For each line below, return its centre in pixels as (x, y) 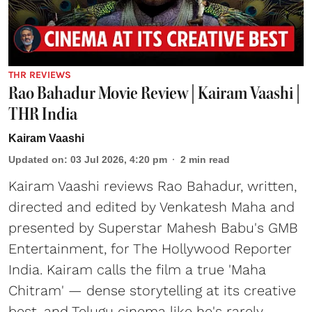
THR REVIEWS (40, 75)
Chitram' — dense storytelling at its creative (152, 291)
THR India (43, 114)
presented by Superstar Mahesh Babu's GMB (153, 228)
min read (209, 160)
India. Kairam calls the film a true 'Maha (137, 270)
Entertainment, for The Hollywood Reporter (150, 249)
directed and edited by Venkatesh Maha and (151, 207)
